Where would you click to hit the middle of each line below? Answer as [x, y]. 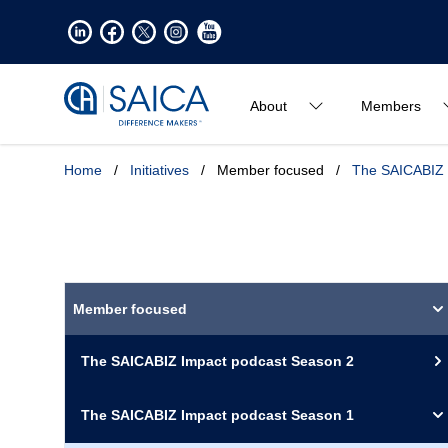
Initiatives [159, 170]
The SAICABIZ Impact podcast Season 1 [217, 415]
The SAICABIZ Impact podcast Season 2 [217, 361]
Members [391, 106]
